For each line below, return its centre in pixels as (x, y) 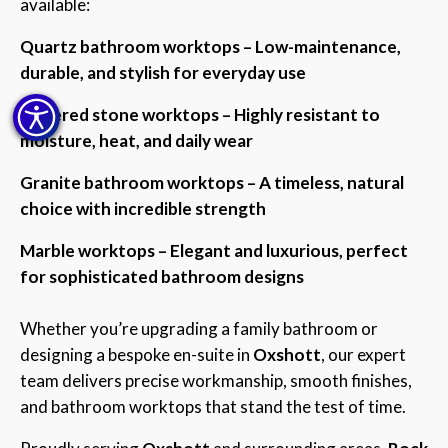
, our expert (363, 354)
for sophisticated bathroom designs (162, 276)
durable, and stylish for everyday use (163, 72)
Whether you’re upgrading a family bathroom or (199, 328)
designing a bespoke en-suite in (136, 354)
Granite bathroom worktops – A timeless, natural (212, 182)
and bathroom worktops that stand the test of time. (213, 406)
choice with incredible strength (143, 208)
